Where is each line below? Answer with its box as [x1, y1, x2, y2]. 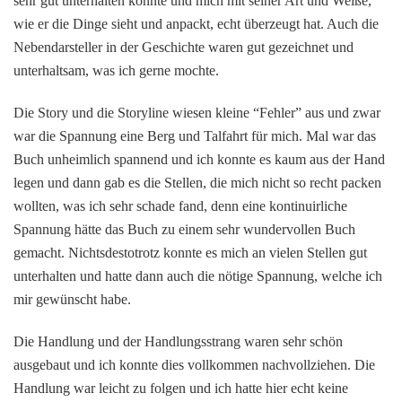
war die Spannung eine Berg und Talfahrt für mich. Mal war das [13, 127, 376, 144]
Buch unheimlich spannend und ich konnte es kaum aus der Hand [13, 151, 385, 167]
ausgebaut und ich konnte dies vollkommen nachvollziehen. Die [13, 356, 375, 372]
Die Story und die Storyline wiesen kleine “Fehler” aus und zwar [13, 104, 380, 120]
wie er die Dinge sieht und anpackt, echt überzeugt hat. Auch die [13, 15, 379, 31]
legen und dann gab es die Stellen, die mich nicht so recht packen [13, 174, 381, 190]
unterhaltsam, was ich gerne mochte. [13, 62, 219, 78]
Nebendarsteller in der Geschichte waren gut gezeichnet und [13, 39, 354, 55]
